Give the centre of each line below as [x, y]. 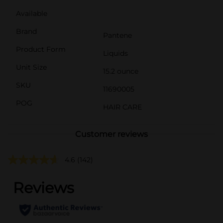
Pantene [117, 35]
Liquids [115, 53]
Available [32, 13]
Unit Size [31, 67]
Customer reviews [111, 134]
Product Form [41, 49]
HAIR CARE [122, 107]
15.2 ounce [121, 71]
